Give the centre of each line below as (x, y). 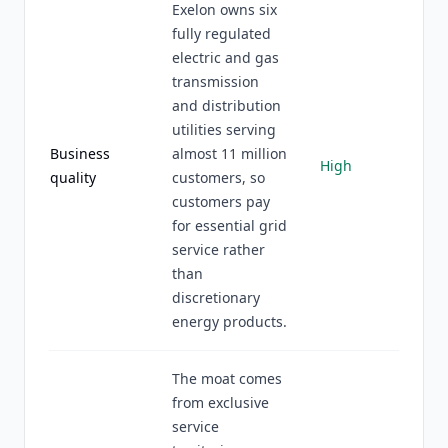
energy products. (229, 321)
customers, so (218, 177)
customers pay (221, 201)
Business (80, 153)
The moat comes (227, 378)
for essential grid (229, 225)
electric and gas (225, 57)
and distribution (226, 105)
